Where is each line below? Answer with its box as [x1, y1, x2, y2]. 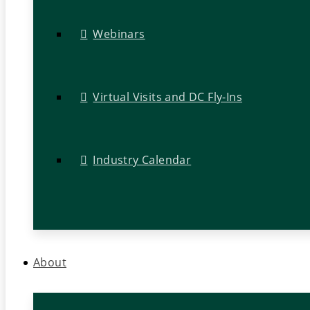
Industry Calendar [93, 152, 192, 168]
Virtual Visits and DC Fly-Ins [93, 89, 243, 105]
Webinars [93, 26, 145, 42]
